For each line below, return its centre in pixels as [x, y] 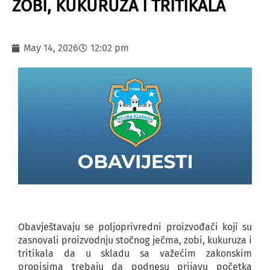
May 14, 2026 [51, 48]
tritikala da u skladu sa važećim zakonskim [135, 253]
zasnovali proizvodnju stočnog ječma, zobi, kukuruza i [135, 240]
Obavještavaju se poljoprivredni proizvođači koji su [135, 227]
